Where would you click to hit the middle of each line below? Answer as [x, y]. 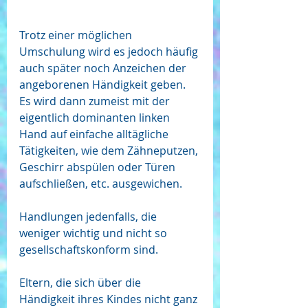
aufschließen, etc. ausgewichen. [102, 184]
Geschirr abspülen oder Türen [99, 167]
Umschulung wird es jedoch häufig [110, 52]
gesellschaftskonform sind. [90, 250]
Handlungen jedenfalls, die [89, 217]
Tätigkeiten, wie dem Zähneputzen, [110, 151]
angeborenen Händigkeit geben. [104, 85]
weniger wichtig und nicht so [95, 233]
